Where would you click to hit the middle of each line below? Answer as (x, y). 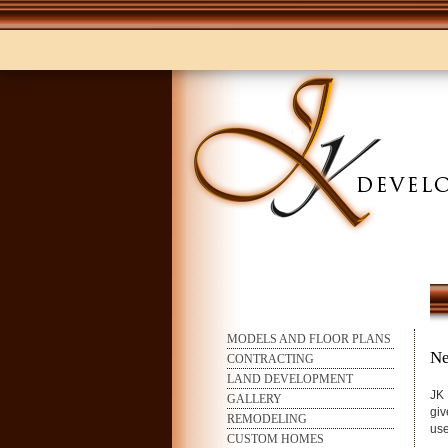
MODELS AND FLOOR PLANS (309, 339)
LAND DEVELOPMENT (290, 379)
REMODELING (267, 419)
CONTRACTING (270, 359)
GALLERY (254, 399)
